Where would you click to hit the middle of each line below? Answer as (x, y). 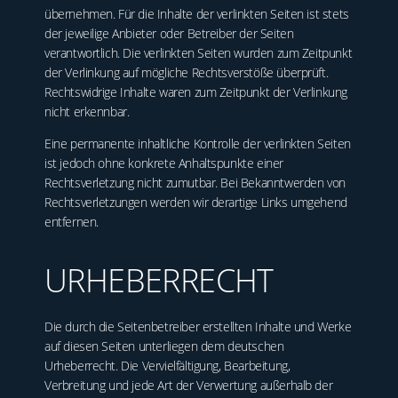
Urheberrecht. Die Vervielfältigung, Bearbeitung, (167, 366)
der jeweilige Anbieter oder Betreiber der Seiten (169, 33)
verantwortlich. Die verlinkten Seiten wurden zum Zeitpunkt (199, 52)
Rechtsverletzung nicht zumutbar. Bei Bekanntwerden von (195, 183)
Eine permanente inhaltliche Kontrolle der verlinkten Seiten (198, 144)
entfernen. (72, 222)
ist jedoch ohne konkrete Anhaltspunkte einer (164, 163)
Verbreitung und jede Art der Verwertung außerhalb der (189, 386)
